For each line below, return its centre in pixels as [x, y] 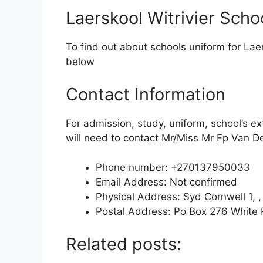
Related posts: [124, 244]
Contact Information [146, 94]
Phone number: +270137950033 [173, 168]
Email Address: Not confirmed [166, 182]
